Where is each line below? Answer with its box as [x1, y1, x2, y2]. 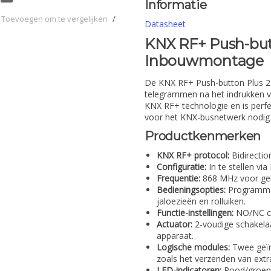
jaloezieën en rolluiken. [157, 195, 246, 207]
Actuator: [157, 218, 192, 230]
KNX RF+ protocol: [157, 149, 229, 161]
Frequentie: [157, 172, 200, 184]
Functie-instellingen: [157, 206, 233, 218]
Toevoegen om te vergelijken [1, 13, 108, 25]
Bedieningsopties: [157, 183, 226, 195]
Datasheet [145, 18, 186, 30]
